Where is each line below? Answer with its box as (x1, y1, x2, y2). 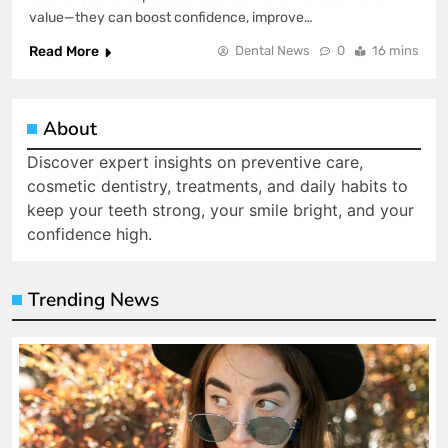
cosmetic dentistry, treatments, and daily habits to (27, 176, 408, 197)
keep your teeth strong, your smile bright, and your (27, 200, 414, 221)
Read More (29, 43, 99, 61)
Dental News (235, 43, 310, 59)
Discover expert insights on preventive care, (27, 152, 363, 173)
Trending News (28, 287, 159, 314)
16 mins (372, 43, 419, 59)
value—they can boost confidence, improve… (29, 9, 313, 27)
